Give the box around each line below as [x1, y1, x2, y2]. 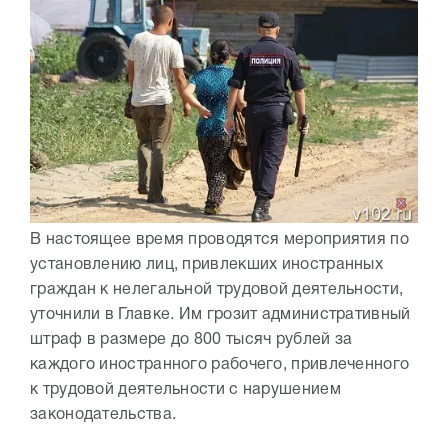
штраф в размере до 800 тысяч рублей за [30, 332, 353, 347]
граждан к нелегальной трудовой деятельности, [30, 282, 404, 297]
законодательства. [30, 407, 177, 422]
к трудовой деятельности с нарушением [30, 382, 341, 397]
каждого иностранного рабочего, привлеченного [30, 357, 410, 372]
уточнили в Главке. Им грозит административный [30, 307, 411, 322]
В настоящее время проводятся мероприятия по [30, 232, 409, 247]
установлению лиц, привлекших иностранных [30, 257, 383, 272]
